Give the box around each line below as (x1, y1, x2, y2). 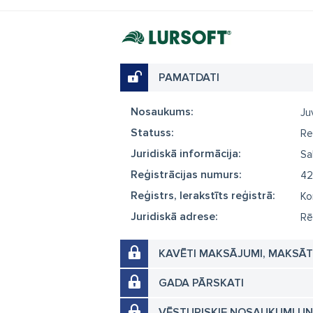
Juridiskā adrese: (131, 210, 218, 224)
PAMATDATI (159, 71, 219, 85)
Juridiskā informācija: (131, 147, 241, 161)
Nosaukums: (131, 105, 194, 119)
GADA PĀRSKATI (159, 276, 244, 290)
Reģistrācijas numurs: (131, 168, 242, 182)
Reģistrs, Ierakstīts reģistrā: (131, 189, 275, 203)
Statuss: (131, 126, 174, 140)
